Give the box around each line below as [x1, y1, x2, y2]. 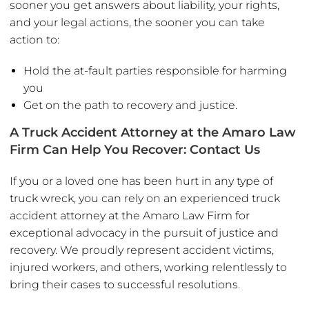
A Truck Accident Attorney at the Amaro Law [10, 125, 296, 141]
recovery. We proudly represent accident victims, [10, 243, 274, 257]
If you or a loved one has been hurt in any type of [10, 175, 273, 188]
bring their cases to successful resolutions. [10, 278, 240, 292]
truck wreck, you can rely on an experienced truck [10, 192, 280, 206]
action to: [10, 33, 59, 47]
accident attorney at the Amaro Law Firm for [10, 209, 250, 223]
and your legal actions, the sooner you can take [10, 16, 265, 30]
